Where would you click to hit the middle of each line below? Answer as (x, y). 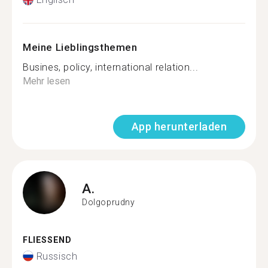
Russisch (57, 256)
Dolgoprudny (109, 202)
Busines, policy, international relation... (111, 67)
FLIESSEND (44, 240)
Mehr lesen (46, 81)
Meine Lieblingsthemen (80, 47)
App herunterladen (179, 127)
